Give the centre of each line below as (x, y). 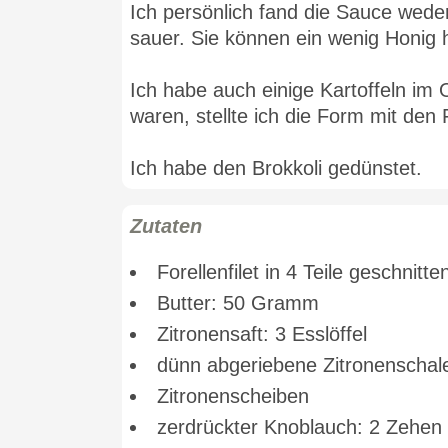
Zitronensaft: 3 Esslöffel (262, 334)
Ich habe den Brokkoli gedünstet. (276, 168)
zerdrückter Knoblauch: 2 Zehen (299, 427)
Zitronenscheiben (233, 396)
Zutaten (166, 226)
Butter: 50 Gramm (238, 303)
